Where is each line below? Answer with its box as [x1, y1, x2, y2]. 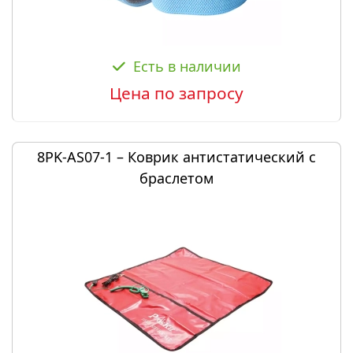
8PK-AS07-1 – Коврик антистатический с [37, 147, 316, 166]
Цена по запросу [110, 82, 243, 104]
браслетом [139, 169, 214, 188]
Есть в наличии [132, 57, 241, 76]
